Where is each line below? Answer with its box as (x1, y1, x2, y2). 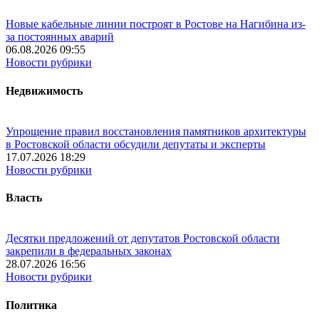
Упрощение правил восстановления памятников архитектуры (6, 125, 306, 137)
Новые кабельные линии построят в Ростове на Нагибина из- (6, 18, 305, 31)
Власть (6, 192, 42, 204)
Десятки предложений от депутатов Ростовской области (6, 232, 280, 245)
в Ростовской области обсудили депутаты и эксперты (6, 137, 266, 150)
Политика (6, 298, 57, 311)
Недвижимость (6, 84, 83, 97)
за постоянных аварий (6, 31, 114, 43)
